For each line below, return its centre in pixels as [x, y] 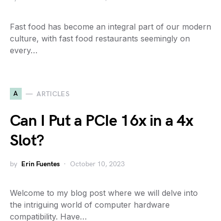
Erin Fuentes [40, 164]
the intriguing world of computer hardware [90, 205]
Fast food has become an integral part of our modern [110, 27]
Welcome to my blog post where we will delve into [104, 193]
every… [24, 50]
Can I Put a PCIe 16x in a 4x [102, 121]
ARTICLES [53, 94]
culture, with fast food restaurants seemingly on [100, 38]
